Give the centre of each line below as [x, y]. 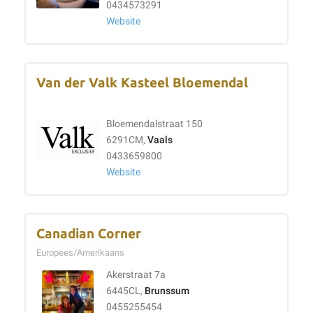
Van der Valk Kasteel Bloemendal [142, 83]
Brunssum [167, 291]
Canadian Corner [89, 234]
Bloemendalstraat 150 [154, 124]
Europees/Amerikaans [82, 253]
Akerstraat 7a [136, 275]
